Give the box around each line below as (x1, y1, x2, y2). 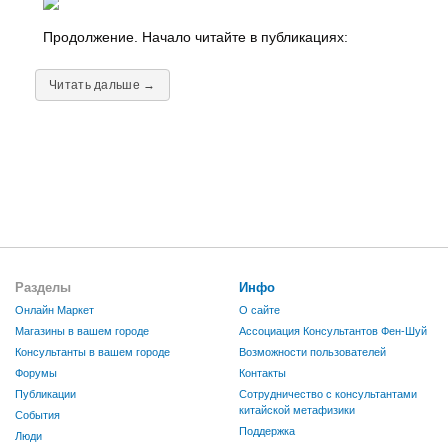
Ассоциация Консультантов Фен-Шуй (239, 325, 427, 338)
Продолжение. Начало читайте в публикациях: (42, 29, 348, 46)
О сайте (239, 304, 280, 317)
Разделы (15, 280, 71, 296)
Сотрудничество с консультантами (239, 388, 417, 401)
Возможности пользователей (239, 346, 386, 359)
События (15, 409, 60, 422)
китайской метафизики (239, 404, 355, 417)
